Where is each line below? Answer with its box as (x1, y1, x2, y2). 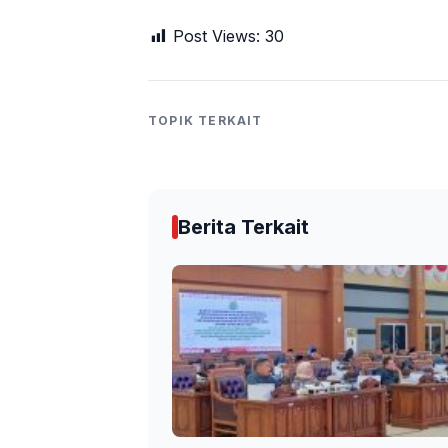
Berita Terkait (178, 215, 309, 240)
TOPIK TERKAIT (148, 113, 263, 129)
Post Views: (173, 26, 260, 47)
